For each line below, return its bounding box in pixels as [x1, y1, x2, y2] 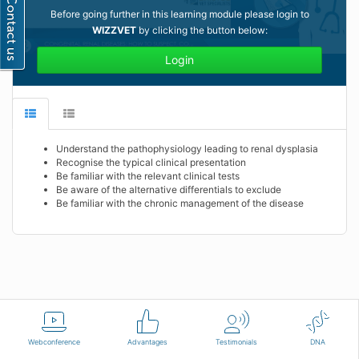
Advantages [127, 337, 168, 346]
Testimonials [215, 337, 257, 346]
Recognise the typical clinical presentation [56, 155, 246, 168]
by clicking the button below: [135, 23, 268, 36]
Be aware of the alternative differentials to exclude [56, 183, 281, 196]
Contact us [288, 307, 339, 320]
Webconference [27, 337, 80, 346]
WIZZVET [91, 23, 136, 36]
